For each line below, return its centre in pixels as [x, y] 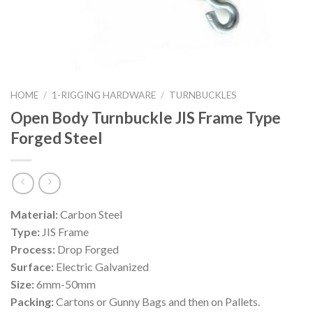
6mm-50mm [65, 284]
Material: [34, 214]
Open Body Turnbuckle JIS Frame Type [146, 117]
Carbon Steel [90, 214]
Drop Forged [87, 249]
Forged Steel [57, 138]
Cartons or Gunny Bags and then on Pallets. [157, 302]
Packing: [32, 302]
